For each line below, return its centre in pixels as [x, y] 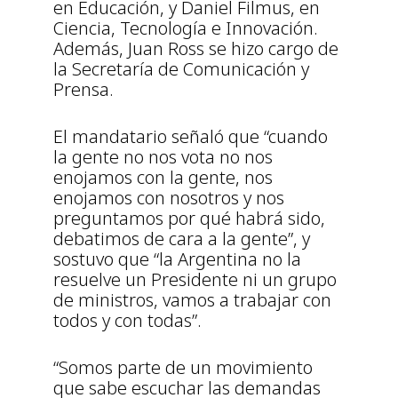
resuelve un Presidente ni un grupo [195, 279]
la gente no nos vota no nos [163, 156]
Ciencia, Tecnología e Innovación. [186, 28]
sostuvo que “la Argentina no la [177, 259]
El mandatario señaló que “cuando [191, 136]
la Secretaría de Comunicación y [181, 68]
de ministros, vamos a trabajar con [192, 299]
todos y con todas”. [127, 320]
